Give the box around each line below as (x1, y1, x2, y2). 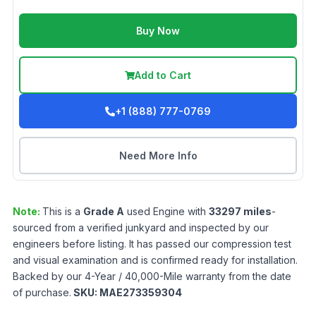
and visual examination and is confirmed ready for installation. (13, 254, 298, 266)
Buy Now (136, 25, 180, 37)
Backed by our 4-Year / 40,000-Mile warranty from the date (13, 270, 291, 282)
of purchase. (13, 286, 71, 298)
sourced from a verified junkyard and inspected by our (13, 221, 269, 233)
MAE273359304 (99, 286, 182, 298)
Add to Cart (135, 69, 191, 81)
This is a (42, 205, 83, 217)
